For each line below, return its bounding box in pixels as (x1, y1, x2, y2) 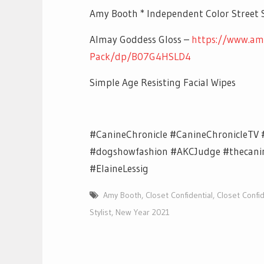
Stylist (90, 206, 111, 217)
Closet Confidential (146, 189, 213, 200)
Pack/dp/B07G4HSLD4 (90, 49, 191, 62)
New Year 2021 (115, 206, 170, 217)
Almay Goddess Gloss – (90, 32, 192, 45)
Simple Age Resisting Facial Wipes (90, 75, 236, 88)
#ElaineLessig (90, 161, 148, 174)
